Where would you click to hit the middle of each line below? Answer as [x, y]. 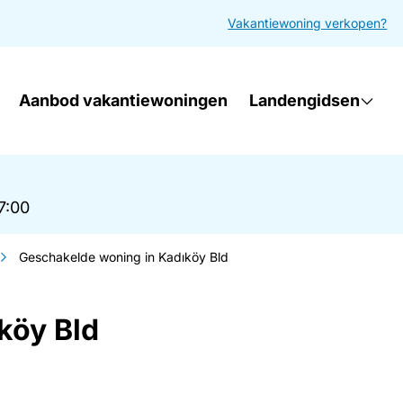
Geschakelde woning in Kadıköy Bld [124, 257]
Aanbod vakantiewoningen [124, 100]
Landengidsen [305, 100]
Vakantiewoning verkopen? [308, 23]
